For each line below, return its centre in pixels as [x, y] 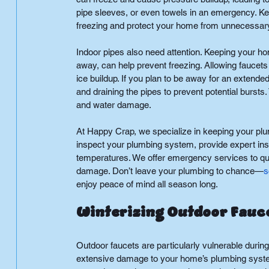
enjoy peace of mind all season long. [147, 184]
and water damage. [113, 105]
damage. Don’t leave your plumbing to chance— [170, 171]
